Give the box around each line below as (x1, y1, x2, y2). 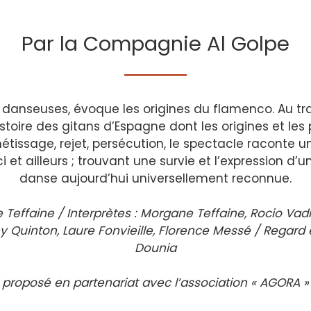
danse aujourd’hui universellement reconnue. (19, 170, 292, 187)
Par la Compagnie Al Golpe (22, 30, 289, 58)
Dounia (135, 239, 176, 256)
